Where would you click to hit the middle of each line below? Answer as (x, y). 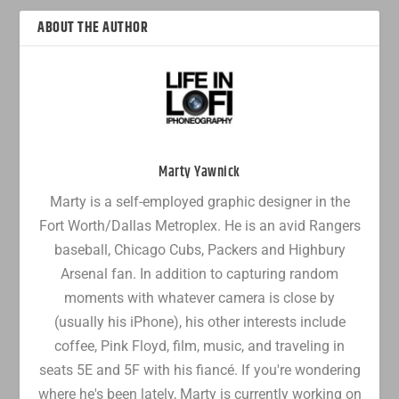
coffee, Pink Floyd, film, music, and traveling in (199, 346)
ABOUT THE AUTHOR (93, 28)
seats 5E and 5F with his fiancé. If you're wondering (199, 370)
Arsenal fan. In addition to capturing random (199, 273)
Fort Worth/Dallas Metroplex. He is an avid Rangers (199, 225)
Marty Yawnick (199, 172)
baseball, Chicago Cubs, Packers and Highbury (199, 249)
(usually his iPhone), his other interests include (199, 322)
